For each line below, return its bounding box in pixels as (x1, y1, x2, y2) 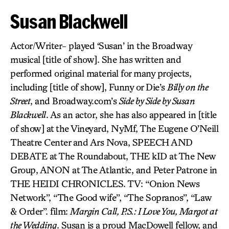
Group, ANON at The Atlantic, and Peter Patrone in (10, 164, 217, 175)
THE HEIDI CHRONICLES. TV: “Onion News (10, 178, 200, 189)
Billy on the (167, 81, 208, 93)
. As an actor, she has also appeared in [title (45, 109, 217, 120)
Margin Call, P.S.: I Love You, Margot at (70, 205, 217, 217)
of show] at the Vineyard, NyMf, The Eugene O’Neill (10, 123, 218, 134)
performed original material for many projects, (10, 67, 191, 79)
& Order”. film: (10, 205, 70, 217)
